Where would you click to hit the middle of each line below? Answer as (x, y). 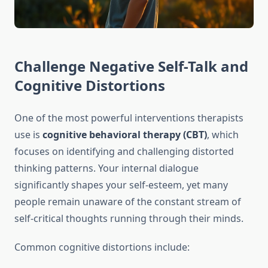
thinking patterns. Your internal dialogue (106, 168)
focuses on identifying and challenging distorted (124, 152)
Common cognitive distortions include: (102, 247)
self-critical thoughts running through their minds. (129, 219)
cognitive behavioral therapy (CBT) (125, 135)
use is (28, 135)
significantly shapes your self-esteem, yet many (121, 185)
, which (223, 135)
